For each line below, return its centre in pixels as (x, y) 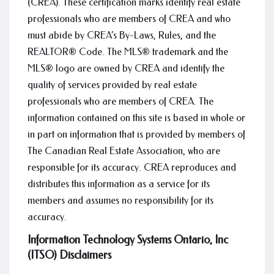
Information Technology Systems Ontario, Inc (128, 240)
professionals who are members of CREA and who (129, 19)
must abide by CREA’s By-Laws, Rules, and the (122, 35)
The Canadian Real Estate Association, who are (124, 151)
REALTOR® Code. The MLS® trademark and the (128, 52)
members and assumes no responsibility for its (120, 200)
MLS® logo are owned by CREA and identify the (126, 68)
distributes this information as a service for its (119, 184)
